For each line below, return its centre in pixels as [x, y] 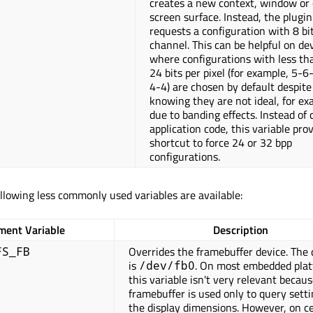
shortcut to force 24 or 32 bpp [221, 143]
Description [241, 230]
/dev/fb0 [167, 265]
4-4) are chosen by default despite [231, 87]
